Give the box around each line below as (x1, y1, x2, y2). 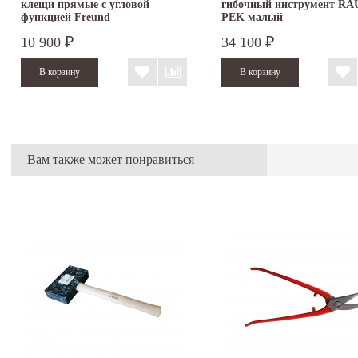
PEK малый (221, 10, 283, 23)
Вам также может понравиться (27, 152, 194, 166)
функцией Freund (21, 10, 110, 23)
